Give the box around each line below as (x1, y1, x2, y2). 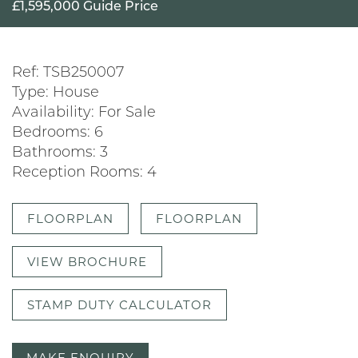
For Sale (94, 105, 156, 121)
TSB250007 (39, 66, 124, 82)
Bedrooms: (12, 125, 90, 141)
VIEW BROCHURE (27, 254, 147, 270)
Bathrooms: (12, 145, 96, 161)
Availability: (12, 105, 94, 121)
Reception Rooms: (12, 165, 143, 181)
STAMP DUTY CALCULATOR (27, 297, 212, 313)
